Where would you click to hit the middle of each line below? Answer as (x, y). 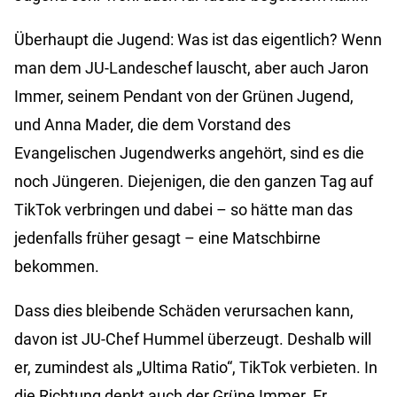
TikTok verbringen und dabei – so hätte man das (183, 210)
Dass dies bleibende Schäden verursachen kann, (184, 311)
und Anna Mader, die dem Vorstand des (152, 125)
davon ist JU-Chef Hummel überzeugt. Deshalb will (193, 339)
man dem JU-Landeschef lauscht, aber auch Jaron (191, 68)
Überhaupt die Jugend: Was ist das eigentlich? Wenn (198, 40)
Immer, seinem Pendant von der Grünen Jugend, (184, 97)
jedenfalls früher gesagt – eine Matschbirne (167, 238)
